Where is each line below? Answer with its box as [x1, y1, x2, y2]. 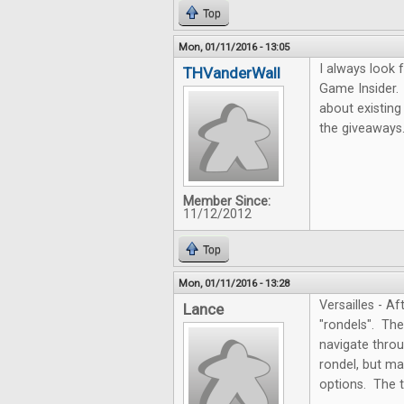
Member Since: [183, 194, 271, 210]
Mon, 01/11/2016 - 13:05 [179, 41, 289, 54]
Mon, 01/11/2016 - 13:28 [179, 277, 289, 290]
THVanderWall [183, 64, 280, 83]
